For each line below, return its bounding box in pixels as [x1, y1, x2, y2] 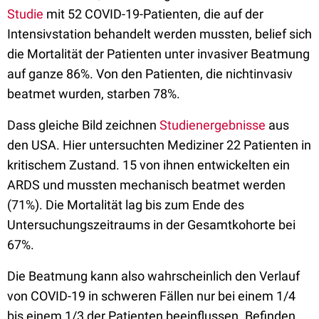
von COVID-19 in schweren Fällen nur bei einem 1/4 [7, 288, 296, 303]
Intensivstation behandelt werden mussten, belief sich [7, 26, 312, 41]
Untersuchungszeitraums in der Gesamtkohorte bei [7, 217, 296, 232]
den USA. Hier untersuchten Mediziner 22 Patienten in [7, 137, 311, 152]
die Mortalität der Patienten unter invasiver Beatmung [7, 46, 310, 61]
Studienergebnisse [159, 117, 266, 132]
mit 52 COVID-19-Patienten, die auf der [43, 6, 263, 21]
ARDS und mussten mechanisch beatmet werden [7, 177, 286, 192]
